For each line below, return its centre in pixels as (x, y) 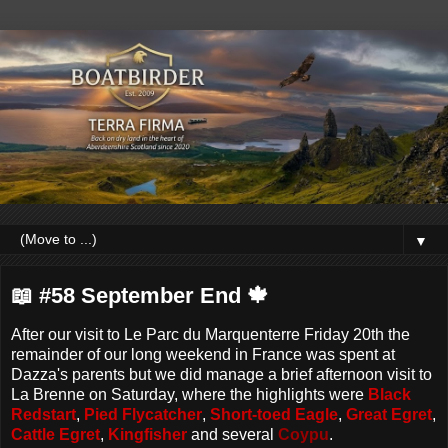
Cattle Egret (55, 434)
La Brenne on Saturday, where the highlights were (189, 394)
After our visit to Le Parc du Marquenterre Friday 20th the (210, 334)
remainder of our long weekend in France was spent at (203, 354)
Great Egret (387, 414)
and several (232, 434)
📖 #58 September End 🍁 (140, 296)
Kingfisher (147, 434)
